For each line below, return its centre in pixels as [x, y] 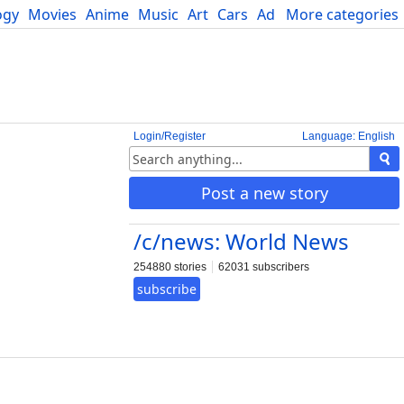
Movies [52, 14]
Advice [279, 14]
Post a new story [264, 193]
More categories [342, 14]
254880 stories [170, 267]
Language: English [349, 136]
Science [336, 14]
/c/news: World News [241, 241]
